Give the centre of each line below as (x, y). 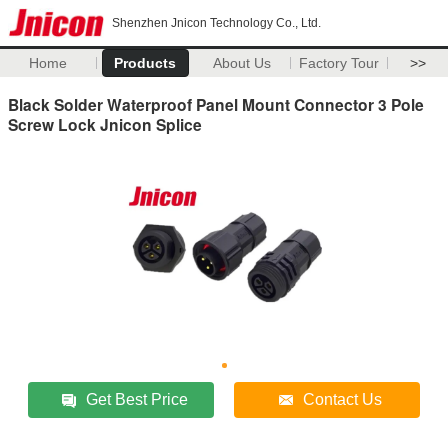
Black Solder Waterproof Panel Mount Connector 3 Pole (216, 104)
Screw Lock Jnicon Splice (105, 124)
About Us (242, 63)
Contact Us (343, 399)
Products (145, 63)
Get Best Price (137, 399)
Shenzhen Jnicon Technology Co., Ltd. (216, 23)
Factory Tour (339, 63)
